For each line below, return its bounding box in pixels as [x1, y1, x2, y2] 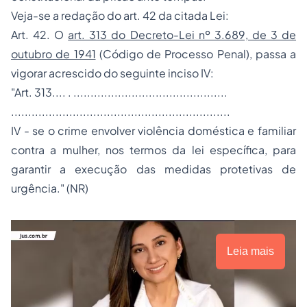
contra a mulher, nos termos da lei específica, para [11, 143, 296, 157]
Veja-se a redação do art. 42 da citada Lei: [11, 8, 229, 23]
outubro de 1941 [11, 47, 96, 61]
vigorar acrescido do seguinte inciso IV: [11, 66, 214, 80]
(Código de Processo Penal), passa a [95, 47, 296, 61]
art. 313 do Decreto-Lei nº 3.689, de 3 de [68, 27, 297, 42]
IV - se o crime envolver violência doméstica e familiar [11, 123, 296, 138]
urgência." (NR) [11, 181, 88, 195]
